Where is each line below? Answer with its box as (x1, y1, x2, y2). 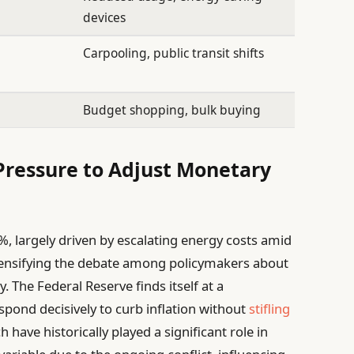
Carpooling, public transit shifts (83, 44, 265, 62)
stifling (249, 299, 291, 318)
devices (83, 9, 126, 27)
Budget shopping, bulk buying (83, 101, 262, 119)
